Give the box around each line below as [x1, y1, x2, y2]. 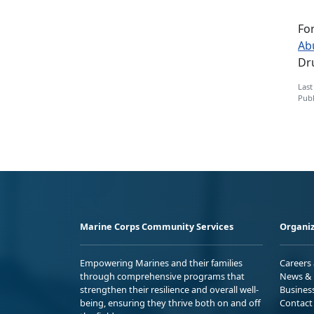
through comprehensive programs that [80, 269, 245, 282]
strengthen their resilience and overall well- [80, 282, 259, 296]
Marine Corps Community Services [80, 219, 233, 233]
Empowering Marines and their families [80, 256, 243, 269]
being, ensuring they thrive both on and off [80, 296, 261, 309]
